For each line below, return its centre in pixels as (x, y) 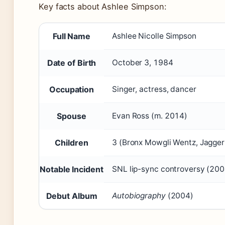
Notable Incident (72, 170)
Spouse (72, 116)
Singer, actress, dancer (154, 89)
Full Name (72, 36)
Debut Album (72, 196)
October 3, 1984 (143, 63)
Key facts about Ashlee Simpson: (103, 7)
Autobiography (139, 196)
